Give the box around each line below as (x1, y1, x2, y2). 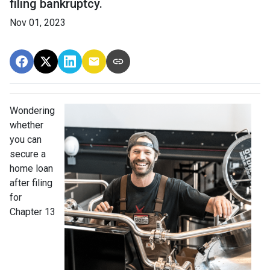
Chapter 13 (10, 206, 55, 218)
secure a (10, 148, 46, 160)
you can (10, 134, 42, 145)
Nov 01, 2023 (10, 17, 66, 28)
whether (10, 119, 43, 131)
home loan (10, 163, 53, 174)
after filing (10, 177, 52, 189)
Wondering (10, 105, 55, 116)
